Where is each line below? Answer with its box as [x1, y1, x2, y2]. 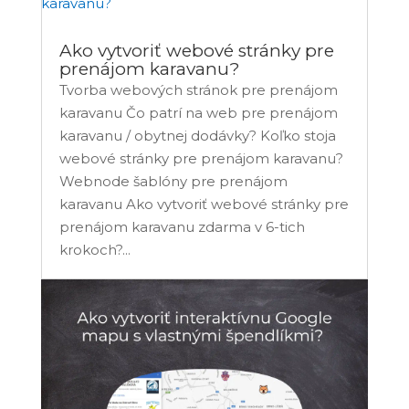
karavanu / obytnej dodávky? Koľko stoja [58, 127, 336, 145]
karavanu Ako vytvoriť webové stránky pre [58, 195, 349, 214]
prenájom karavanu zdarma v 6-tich [58, 218, 305, 236]
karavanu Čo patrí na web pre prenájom [58, 104, 338, 122]
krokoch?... [58, 241, 131, 259]
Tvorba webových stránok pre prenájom [58, 81, 338, 100]
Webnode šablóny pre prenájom [58, 173, 288, 191]
